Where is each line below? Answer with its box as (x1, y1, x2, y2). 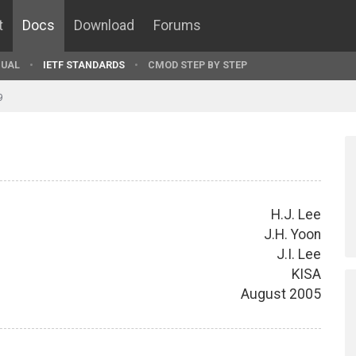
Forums (153, 17, 201, 33)
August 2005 (241, 285, 321, 302)
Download (74, 17, 134, 33)
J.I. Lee (277, 246, 321, 262)
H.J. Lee (271, 206, 321, 222)
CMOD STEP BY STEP (148, 59, 247, 71)
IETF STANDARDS (43, 59, 125, 71)
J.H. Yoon (264, 226, 321, 242)
